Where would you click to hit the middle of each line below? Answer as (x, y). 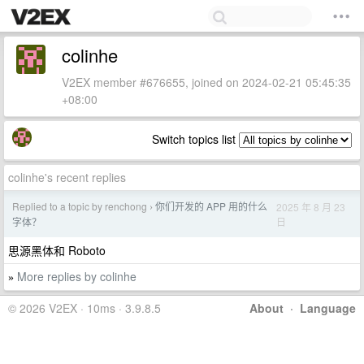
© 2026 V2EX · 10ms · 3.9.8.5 (84, 308)
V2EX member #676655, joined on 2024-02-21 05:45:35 (206, 82)
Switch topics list (195, 139)
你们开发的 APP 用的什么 (211, 206)
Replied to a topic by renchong (81, 206)
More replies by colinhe (77, 276)
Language (328, 308)
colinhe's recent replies (67, 177)
